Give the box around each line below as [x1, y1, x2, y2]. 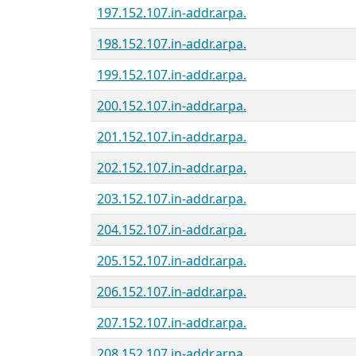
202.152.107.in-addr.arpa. [97, 159, 246, 176]
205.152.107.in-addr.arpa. [97, 252, 246, 269]
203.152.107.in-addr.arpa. [97, 190, 246, 207]
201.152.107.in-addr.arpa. [97, 128, 246, 145]
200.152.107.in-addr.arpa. [97, 97, 246, 114]
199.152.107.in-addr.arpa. [97, 66, 246, 83]
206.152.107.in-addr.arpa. [97, 283, 246, 300]
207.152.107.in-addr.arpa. [97, 314, 246, 331]
